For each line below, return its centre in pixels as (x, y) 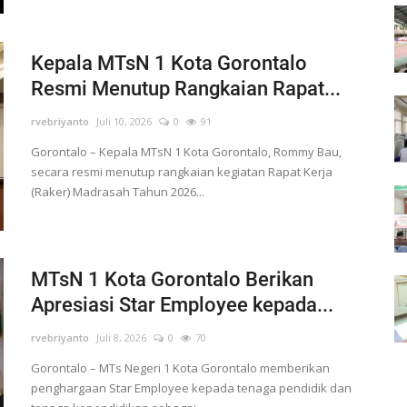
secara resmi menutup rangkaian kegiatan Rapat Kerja (181, 172)
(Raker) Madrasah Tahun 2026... (117, 192)
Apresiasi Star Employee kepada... (182, 305)
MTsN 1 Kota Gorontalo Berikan (172, 280)
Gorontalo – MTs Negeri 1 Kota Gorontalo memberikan (180, 368)
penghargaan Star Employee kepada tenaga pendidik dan (191, 388)
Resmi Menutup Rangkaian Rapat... (185, 89)
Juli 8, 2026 (121, 338)
